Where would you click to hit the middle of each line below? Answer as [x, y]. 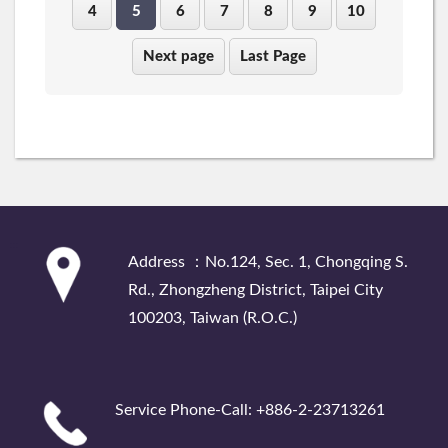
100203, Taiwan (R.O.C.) [212, 317]
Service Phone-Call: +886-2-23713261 [250, 409]
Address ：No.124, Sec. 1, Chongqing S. [268, 261]
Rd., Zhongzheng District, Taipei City [255, 289]
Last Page [272, 57]
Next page [178, 57]
